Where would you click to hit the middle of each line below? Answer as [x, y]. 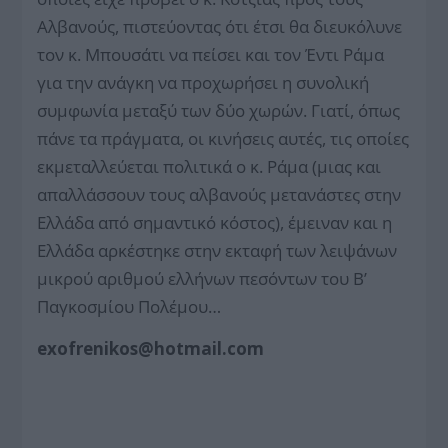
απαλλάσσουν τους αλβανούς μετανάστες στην [219, 194]
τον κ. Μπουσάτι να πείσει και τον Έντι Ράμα [211, 54]
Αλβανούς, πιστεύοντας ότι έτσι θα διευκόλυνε [220, 26]
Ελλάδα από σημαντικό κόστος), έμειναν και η [215, 222]
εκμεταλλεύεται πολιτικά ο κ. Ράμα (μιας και [209, 166]
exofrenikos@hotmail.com [151, 348]
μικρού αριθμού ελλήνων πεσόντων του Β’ [202, 278]
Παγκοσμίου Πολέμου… [129, 306]
